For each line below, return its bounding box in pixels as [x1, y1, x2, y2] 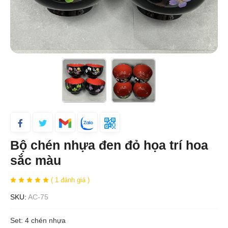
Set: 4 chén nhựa [10, 216, 66, 224]
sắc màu [10, 153, 61, 167]
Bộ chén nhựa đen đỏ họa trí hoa [10, 138, 208, 152]
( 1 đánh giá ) [51, 176, 90, 184]
